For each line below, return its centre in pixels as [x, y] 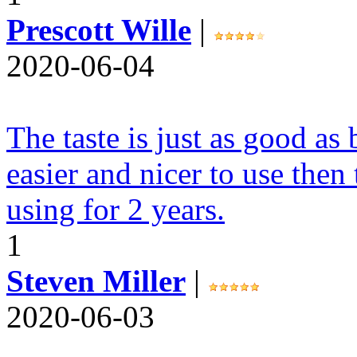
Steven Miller [96, 281]
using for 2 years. [116, 209]
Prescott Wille [99, 30]
